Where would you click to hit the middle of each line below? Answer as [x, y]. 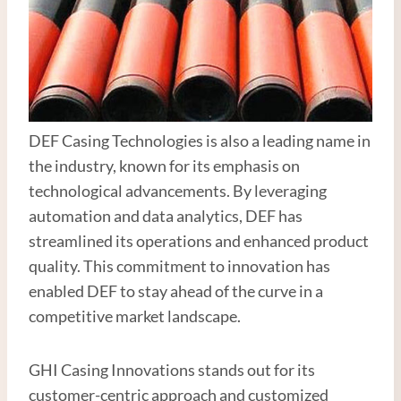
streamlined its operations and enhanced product [199, 240]
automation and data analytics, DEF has [166, 215]
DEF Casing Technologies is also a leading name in [200, 140]
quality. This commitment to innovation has [179, 265]
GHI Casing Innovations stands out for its [172, 369]
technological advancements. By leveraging [178, 190]
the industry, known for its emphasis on [164, 165]
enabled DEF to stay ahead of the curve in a [176, 290]
